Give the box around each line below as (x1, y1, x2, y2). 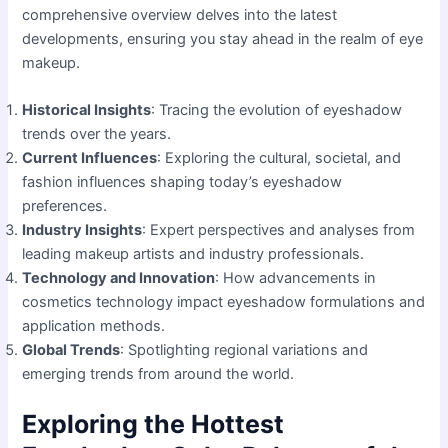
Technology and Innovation (22, 269, 216, 288)
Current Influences (22, 149, 158, 168)
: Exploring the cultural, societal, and (157, 149, 402, 168)
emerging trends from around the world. (22, 365, 295, 384)
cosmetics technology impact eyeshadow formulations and (22, 293, 426, 312)
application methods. (22, 317, 166, 336)
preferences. (22, 197, 108, 216)
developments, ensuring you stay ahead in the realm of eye (22, 30, 424, 49)
